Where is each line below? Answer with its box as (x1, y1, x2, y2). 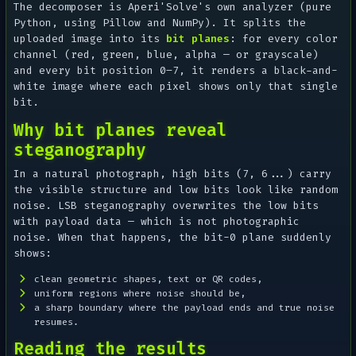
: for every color (230, 32, 339, 46)
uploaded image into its (14, 32, 167, 46)
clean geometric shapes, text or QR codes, (34, 272, 263, 285)
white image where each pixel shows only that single (14, 79, 339, 94)
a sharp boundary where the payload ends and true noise (34, 300, 335, 314)
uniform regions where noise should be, (34, 286, 246, 300)
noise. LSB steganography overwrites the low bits (14, 198, 319, 212)
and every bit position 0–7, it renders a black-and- (14, 64, 339, 78)
